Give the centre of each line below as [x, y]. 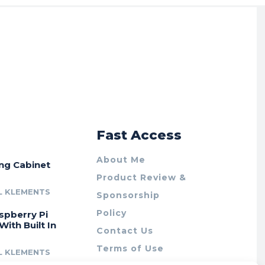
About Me [121, 160]
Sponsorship [128, 195]
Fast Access [139, 135]
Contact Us [125, 231]
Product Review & [142, 177]
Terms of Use [130, 248]
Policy [112, 213]
